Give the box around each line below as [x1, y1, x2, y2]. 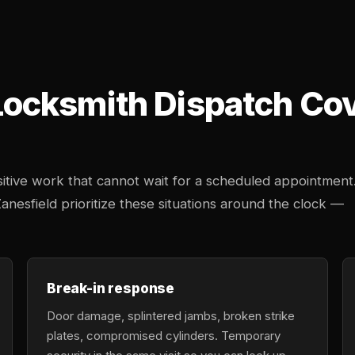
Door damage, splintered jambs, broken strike [47, 308, 295, 323]
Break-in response [47, 280, 175, 296]
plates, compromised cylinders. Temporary [47, 328, 281, 343]
